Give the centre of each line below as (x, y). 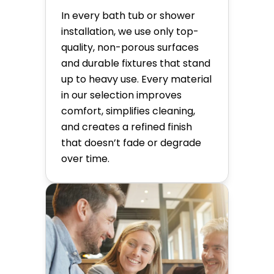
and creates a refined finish (127, 127)
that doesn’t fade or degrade (131, 143)
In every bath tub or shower (128, 15)
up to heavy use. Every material (136, 79)
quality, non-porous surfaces (130, 47)
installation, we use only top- (130, 31)
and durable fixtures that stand (136, 63)
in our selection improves (121, 95)
